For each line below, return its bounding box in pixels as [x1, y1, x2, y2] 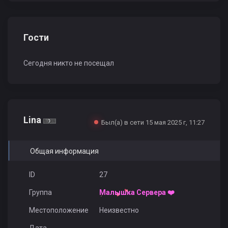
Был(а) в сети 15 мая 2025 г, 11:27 [101, 119, 205, 127]
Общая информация [30, 147, 99, 156]
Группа [28, 188, 52, 197]
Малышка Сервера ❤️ [99, 188, 175, 197]
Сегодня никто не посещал [23, 59, 114, 68]
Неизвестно [99, 206, 139, 215]
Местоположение [28, 206, 89, 215]
